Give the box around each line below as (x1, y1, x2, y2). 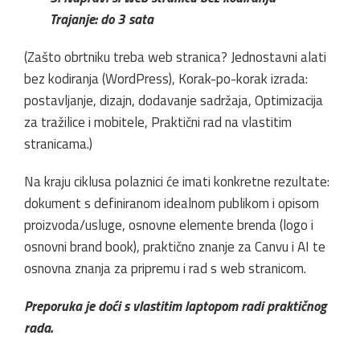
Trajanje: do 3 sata (50, 8, 153, 30)
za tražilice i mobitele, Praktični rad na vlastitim (24, 111, 292, 133)
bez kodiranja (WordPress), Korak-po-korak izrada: (24, 67, 308, 89)
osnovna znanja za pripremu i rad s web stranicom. (24, 257, 306, 279)
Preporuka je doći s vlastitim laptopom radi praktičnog (24, 295, 326, 317)
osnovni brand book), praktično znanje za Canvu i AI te (24, 235, 325, 257)
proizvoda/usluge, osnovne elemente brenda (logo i (24, 214, 313, 235)
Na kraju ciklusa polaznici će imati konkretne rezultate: (24, 170, 329, 192)
